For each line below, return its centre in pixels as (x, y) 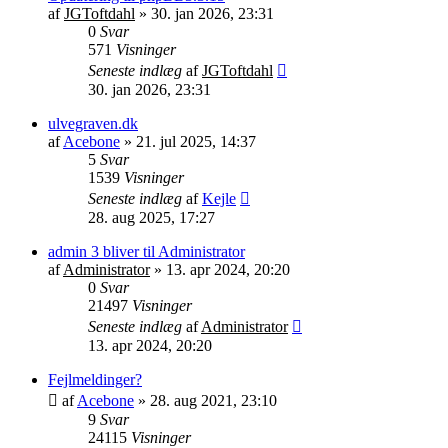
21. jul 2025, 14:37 (196, 141)
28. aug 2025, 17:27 (151, 217)
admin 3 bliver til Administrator (146, 251)
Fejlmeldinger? (95, 379)
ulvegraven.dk (93, 123)
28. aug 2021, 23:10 (213, 400)
